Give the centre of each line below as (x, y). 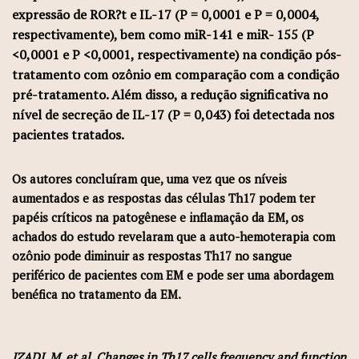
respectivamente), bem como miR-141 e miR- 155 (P (163, 34)
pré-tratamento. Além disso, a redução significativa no (170, 95)
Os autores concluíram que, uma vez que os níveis (149, 179)
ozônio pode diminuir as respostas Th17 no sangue (152, 256)
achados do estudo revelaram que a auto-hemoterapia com (173, 236)
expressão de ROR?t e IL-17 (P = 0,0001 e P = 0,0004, (165, 14)
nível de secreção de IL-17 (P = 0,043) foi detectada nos (173, 115)
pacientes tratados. (68, 135)
